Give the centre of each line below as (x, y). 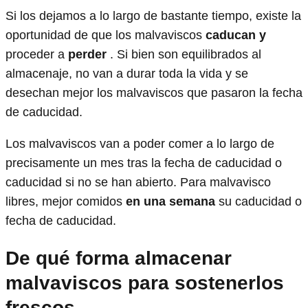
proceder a (37, 54)
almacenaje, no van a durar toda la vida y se (127, 73)
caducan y (236, 35)
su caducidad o (258, 201)
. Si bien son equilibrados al (184, 54)
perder (87, 54)
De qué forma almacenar (119, 258)
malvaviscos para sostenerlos (145, 283)
